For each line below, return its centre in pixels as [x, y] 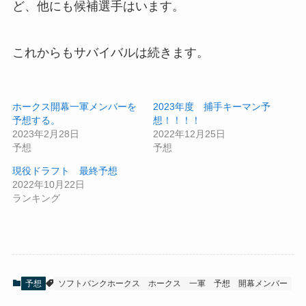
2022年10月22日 [48, 185]
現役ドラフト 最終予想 [65, 171]
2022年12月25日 [189, 134]
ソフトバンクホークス [99, 284]
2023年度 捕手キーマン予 [212, 107]
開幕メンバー [263, 284]
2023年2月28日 [45, 134]
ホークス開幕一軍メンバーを [74, 107]
